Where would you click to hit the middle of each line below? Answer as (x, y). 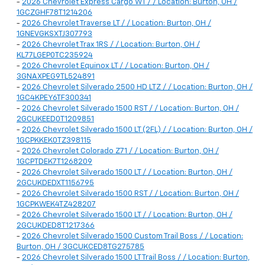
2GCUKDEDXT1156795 (55, 183)
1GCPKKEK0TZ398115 (54, 141)
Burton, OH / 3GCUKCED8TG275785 (80, 247)
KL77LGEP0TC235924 (55, 56)
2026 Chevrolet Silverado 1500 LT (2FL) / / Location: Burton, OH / (137, 130)
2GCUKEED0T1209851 (55, 119)
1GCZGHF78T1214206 (54, 13)
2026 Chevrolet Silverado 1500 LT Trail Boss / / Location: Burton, (136, 258)
